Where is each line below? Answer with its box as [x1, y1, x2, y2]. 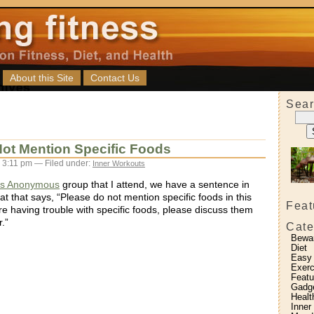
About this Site [10, 72, 74, 83]
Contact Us [90, 72, 139, 83]
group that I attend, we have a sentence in [60, 179, 250, 191]
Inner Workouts [93, 159, 145, 168]
